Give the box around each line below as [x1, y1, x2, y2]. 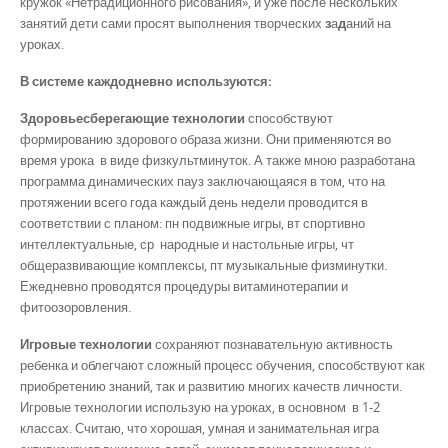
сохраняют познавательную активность [152, 335, 393, 354]
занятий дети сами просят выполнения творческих [20, 13, 325, 32]
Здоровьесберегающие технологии [20, 109, 245, 127]
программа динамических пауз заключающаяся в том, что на [20, 172, 385, 190]
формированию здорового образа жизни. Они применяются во [20, 130, 391, 148]
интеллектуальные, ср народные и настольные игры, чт [20, 235, 357, 253]
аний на [346, 13, 391, 32]
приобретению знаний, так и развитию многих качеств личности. [20, 377, 402, 396]
